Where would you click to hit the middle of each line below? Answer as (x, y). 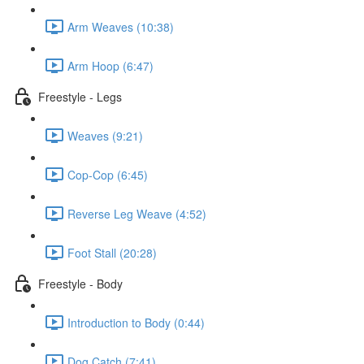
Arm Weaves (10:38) (121, 26)
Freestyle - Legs (80, 96)
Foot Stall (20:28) (112, 252)
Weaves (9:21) (105, 135)
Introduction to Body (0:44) (136, 322)
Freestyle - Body (80, 283)
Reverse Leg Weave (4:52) (137, 213)
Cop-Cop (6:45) (108, 174)
